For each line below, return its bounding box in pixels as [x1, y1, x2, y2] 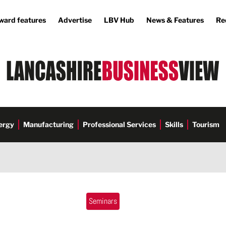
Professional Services [83, 120, 156, 129]
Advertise [58, 16, 92, 24]
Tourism [192, 120, 219, 129]
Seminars [89, 196, 117, 206]
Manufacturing [23, 120, 74, 129]
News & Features [146, 16, 204, 24]
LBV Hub [104, 16, 134, 24]
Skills [165, 120, 183, 129]
